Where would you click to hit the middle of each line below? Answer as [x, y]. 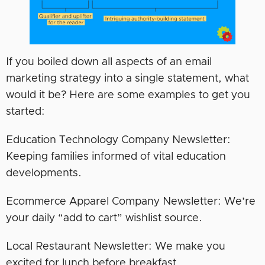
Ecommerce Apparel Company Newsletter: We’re [131, 202]
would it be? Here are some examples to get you [128, 96]
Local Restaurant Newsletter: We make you [116, 247]
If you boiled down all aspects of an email [109, 62]
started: [25, 112]
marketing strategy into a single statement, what [127, 79]
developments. [44, 174]
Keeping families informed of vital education [116, 157]
